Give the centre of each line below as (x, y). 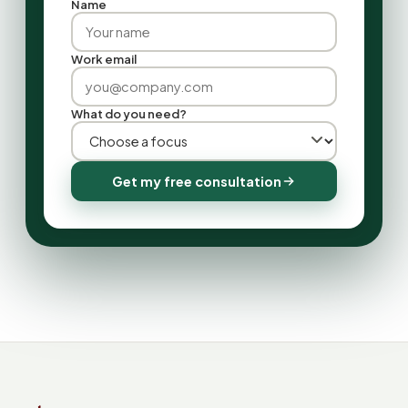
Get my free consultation (197, 181)
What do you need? (129, 114)
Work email (104, 59)
